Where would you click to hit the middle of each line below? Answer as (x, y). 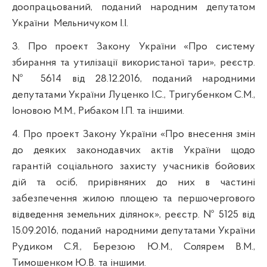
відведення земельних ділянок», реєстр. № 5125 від (133, 215)
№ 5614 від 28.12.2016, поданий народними (133, 79)
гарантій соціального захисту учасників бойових (133, 166)
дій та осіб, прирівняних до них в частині (133, 182)
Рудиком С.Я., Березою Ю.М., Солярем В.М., (133, 247)
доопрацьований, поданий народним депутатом (133, 7)
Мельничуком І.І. (91, 23)
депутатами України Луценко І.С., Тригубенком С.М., (133, 95)
